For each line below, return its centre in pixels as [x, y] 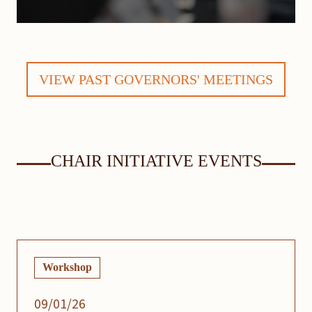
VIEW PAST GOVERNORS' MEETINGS [156, 79]
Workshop [68, 267]
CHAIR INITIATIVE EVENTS [156, 161]
